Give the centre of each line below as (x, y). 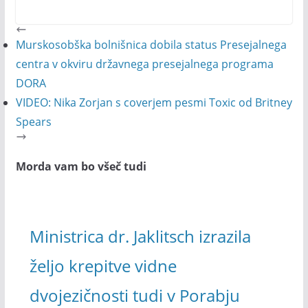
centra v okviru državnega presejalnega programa (144, 64)
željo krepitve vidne (103, 265)
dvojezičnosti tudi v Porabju (134, 295)
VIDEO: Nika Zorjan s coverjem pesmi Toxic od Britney (154, 102)
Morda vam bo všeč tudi (81, 167)
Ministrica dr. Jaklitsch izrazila (140, 236)
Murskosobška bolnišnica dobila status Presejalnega (151, 45)
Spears (33, 122)
